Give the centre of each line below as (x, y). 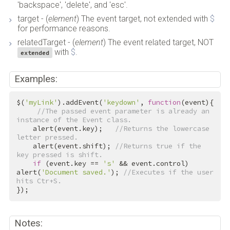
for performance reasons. (64, 29)
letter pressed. (47, 138)
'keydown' (121, 103)
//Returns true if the (158, 146)
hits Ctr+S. (39, 181)
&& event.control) (152, 164)
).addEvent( (80, 103)
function (164, 103)
